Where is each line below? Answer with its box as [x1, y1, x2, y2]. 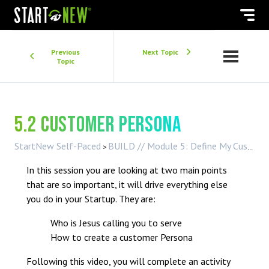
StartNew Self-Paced [14, 140, 101, 153]
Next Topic [142, 47, 179, 57]
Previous [51, 47, 80, 57]
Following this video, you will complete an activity [26, 255, 230, 268]
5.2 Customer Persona [14, 112, 181, 139]
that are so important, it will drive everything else [26, 178, 228, 191]
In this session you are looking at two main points [26, 164, 227, 177]
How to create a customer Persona [50, 231, 195, 244]
